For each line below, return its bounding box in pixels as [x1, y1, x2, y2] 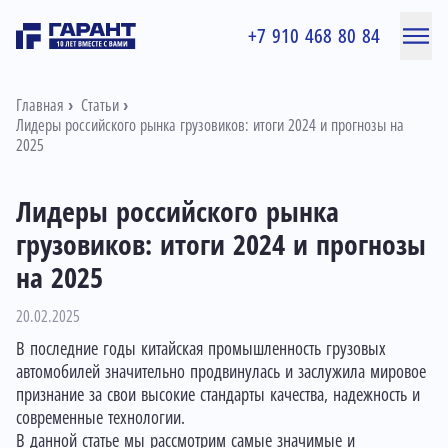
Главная [16, 97, 64, 114]
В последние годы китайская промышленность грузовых [16, 339, 386, 359]
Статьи [81, 97, 119, 114]
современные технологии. [16, 408, 190, 428]
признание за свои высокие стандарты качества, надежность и [16, 385, 420, 405]
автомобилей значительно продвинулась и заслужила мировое [16, 362, 426, 382]
